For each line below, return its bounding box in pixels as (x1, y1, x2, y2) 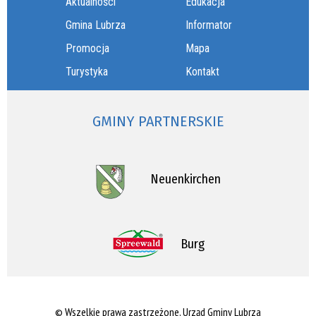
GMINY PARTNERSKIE (92, 113, 224, 130)
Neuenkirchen (150, 171, 221, 187)
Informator (185, 18, 232, 32)
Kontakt (185, 65, 219, 79)
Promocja (65, 42, 109, 56)
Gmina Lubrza (65, 18, 126, 32)
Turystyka (65, 65, 108, 79)
